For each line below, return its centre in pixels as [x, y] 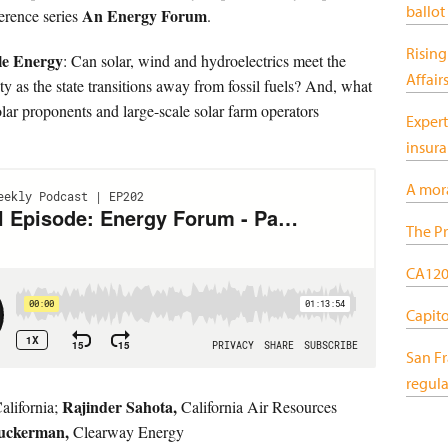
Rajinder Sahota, [119, 406]
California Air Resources [257, 406]
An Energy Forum [144, 15]
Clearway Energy [126, 431]
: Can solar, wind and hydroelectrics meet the [204, 60]
